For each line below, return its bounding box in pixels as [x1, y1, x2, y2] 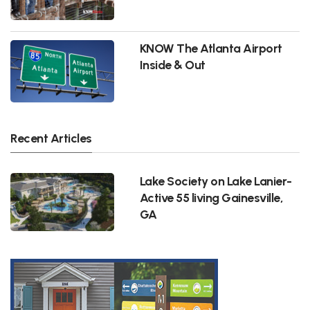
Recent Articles [10, 130, 92, 145]
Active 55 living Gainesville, [139, 190, 284, 205]
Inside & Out [139, 57, 206, 72]
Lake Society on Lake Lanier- [139, 173, 292, 188]
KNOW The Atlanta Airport [139, 40, 282, 55]
